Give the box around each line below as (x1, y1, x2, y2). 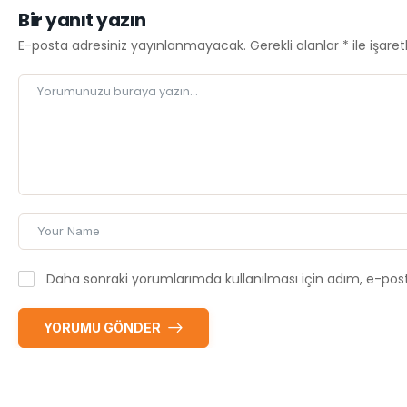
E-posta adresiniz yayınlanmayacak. (18, 35, 246, 55)
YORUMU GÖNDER (44, 319, 164, 335)
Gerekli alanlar (250, 35, 342, 55)
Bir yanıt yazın (18, 6, 146, 33)
